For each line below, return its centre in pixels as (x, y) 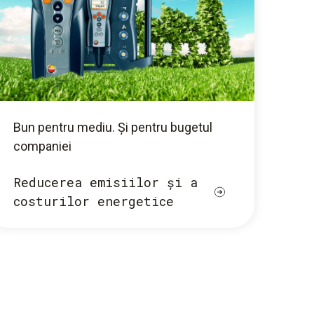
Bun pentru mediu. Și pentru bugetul (112, 128)
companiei (42, 146)
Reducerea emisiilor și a (105, 183)
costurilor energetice (93, 202)
